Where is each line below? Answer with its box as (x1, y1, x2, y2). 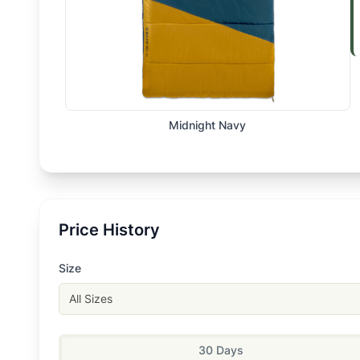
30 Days (198, 342, 244, 357)
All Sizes (69, 291, 112, 305)
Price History (59, 219, 160, 239)
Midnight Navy (169, 117, 247, 132)
